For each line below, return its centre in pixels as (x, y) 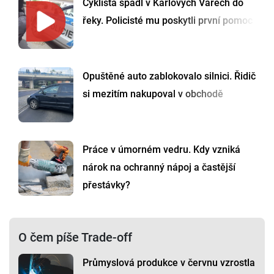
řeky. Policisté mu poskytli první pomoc (168, 21)
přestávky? (106, 185)
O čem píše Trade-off (75, 238)
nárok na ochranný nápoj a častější (159, 168)
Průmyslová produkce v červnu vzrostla (169, 263)
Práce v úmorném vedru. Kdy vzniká (161, 150)
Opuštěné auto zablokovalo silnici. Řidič (169, 76)
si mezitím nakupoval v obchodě (153, 94)
